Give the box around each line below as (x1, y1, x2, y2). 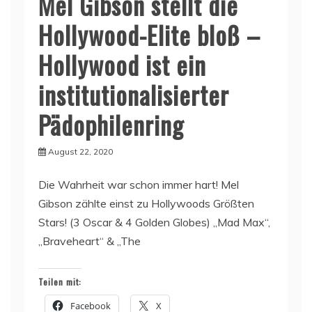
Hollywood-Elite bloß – (38, 16, 260, 54)
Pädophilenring (38, 106, 184, 143)
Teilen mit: (38, 276, 81, 288)
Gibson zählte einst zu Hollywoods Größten (38, 196, 254, 211)
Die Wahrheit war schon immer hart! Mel (38, 178, 239, 192)
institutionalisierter (38, 76, 229, 114)
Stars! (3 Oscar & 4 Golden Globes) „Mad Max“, (38, 215, 270, 230)
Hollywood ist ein (38, 46, 206, 84)
